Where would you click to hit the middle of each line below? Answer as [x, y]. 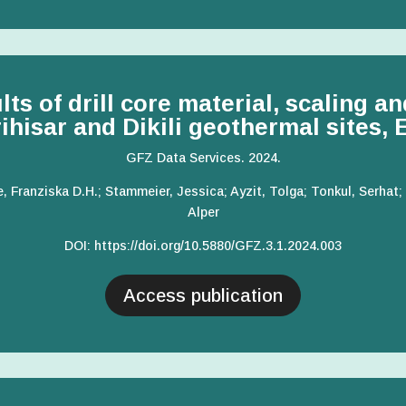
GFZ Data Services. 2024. [203, 157]
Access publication [203, 295]
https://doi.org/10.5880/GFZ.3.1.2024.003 [216, 245]
